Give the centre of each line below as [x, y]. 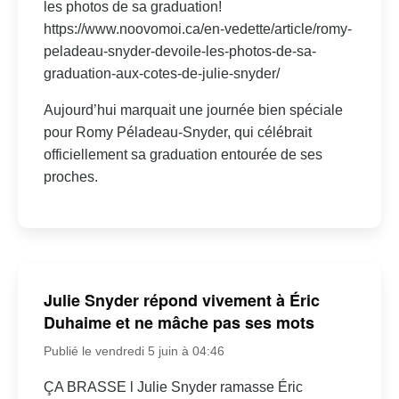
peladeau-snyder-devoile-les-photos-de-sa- [179, 52]
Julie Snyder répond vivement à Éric [181, 300]
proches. [70, 177]
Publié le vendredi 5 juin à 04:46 [134, 350]
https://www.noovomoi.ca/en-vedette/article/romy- [197, 29]
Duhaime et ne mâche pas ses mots [179, 322]
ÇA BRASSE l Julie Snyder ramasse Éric [173, 387]
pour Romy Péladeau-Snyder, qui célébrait [177, 133]
